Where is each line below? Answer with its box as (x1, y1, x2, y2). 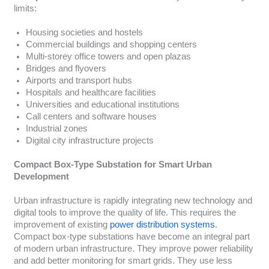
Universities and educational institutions (25, 99, 180, 109)
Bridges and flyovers (25, 63, 106, 73)
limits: (13, 3, 37, 13)
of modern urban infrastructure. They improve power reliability (13, 243, 253, 253)
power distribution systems (107, 219, 215, 229)
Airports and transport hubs (25, 75, 132, 85)
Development (13, 171, 69, 181)
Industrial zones (25, 123, 88, 133)
